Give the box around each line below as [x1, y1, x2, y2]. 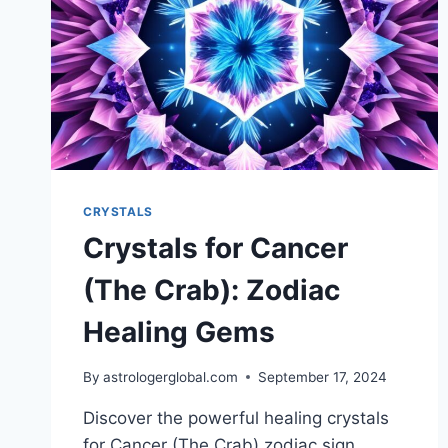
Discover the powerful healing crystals [83, 407, 389, 428]
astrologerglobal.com [103, 368, 239, 385]
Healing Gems [83, 315, 275, 350]
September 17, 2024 [258, 368, 388, 385]
